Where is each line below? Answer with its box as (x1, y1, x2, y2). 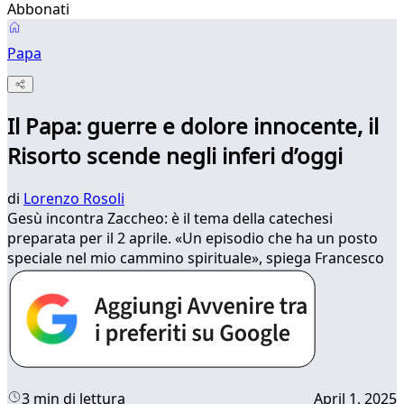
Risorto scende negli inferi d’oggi (7, 141, 343, 171)
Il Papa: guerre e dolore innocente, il (7, 111, 379, 142)
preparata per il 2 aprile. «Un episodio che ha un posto (7, 228, 378, 249)
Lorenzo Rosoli (23, 188, 124, 209)
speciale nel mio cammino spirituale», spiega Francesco (7, 248, 384, 269)
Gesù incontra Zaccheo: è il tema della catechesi (7, 208, 333, 229)
